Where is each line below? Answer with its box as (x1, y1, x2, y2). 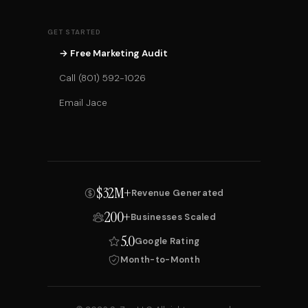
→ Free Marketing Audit (58, 47, 168, 59)
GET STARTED (47, 27, 101, 36)
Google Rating (134, 234, 200, 247)
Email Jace (58, 97, 107, 109)
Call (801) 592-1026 (58, 72, 146, 84)
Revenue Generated (131, 186, 224, 199)
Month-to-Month (120, 254, 201, 265)
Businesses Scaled (130, 210, 217, 223)
